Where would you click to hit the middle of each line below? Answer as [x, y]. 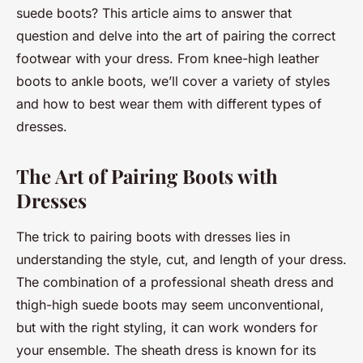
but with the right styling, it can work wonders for [167, 327]
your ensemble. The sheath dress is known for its [166, 350]
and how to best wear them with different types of [169, 103]
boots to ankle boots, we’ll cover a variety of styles [173, 81]
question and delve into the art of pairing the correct [176, 35]
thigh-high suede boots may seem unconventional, [170, 304]
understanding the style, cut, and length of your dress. [181, 259]
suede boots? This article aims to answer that [154, 13]
